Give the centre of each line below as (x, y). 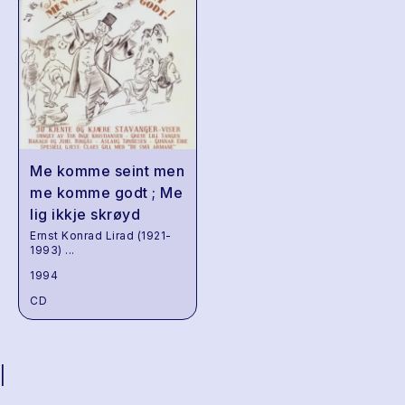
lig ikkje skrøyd (85, 214)
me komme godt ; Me (106, 193)
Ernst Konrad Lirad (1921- (101, 235)
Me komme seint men (107, 171)
